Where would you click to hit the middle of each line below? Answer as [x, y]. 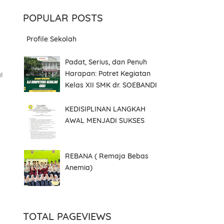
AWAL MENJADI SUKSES [105, 120]
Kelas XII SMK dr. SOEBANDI [111, 85]
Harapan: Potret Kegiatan [108, 73]
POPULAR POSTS [63, 18]
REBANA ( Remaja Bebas [107, 156]
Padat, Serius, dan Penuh [106, 62]
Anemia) [79, 168]
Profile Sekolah [51, 39]
